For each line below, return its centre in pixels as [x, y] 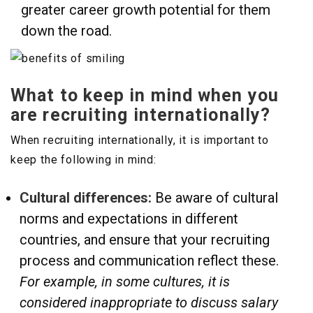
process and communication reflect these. [149, 261]
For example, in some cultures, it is [125, 282]
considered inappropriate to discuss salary [149, 303]
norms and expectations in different [129, 219]
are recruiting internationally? [141, 115]
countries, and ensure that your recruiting [145, 240]
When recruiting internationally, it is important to [140, 140]
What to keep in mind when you [145, 96]
